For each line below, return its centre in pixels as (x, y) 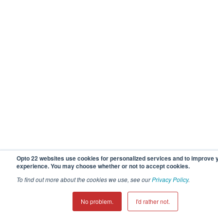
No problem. (97, 201)
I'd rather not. (153, 201)
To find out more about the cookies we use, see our (84, 179)
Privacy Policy (170, 179)
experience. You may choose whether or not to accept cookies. (103, 166)
